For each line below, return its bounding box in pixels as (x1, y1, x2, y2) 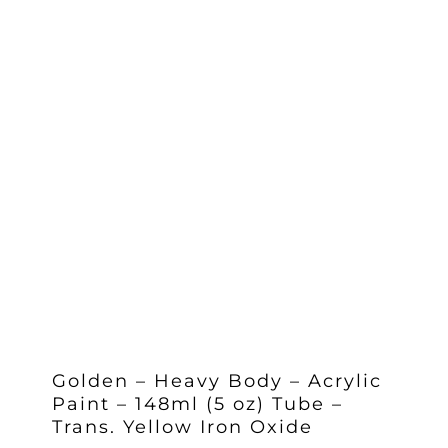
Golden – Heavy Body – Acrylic (51, 369, 382, 392)
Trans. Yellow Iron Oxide (51, 415, 313, 438)
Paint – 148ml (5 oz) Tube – (51, 392, 343, 415)
